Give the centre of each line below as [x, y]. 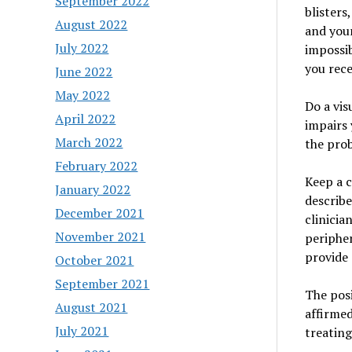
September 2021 [103, 283]
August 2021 [92, 307]
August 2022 [92, 24]
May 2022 [83, 95]
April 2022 [86, 118]
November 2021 [101, 236]
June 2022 [84, 71]
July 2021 [82, 330]
